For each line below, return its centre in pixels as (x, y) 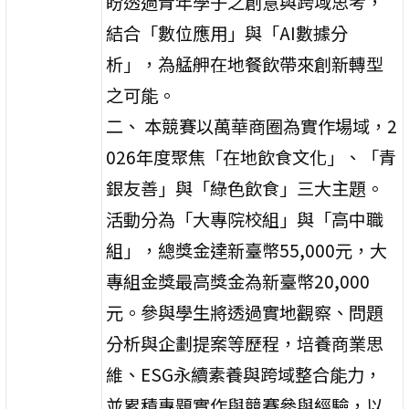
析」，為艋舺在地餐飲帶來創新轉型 (245, 63)
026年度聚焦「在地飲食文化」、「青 (252, 157)
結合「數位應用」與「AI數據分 (227, 32)
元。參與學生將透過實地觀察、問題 (245, 312)
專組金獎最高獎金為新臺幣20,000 (238, 281)
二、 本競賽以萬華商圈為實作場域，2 (252, 126)
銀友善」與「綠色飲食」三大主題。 (245, 188)
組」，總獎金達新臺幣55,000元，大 (247, 250)
